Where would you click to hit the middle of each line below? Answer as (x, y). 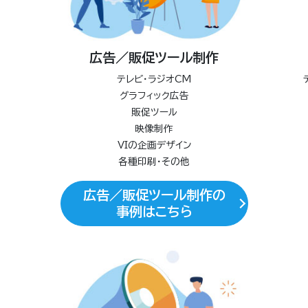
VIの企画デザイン (154, 145)
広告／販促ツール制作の (154, 195)
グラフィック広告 (154, 96)
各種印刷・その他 (154, 162)
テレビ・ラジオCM (154, 79)
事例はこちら (154, 212)
